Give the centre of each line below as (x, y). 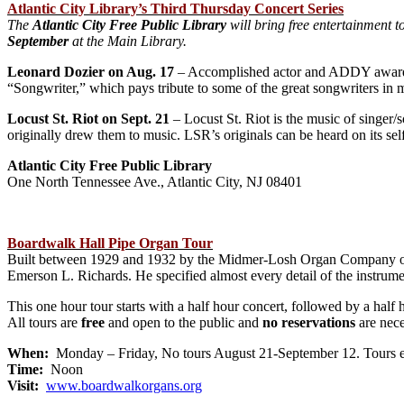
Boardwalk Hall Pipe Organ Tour (110, 243)
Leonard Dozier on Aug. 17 (91, 71)
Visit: (23, 385)
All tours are (44, 322)
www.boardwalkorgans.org (124, 385)
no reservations (309, 322)
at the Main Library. (128, 41)
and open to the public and (184, 322)
